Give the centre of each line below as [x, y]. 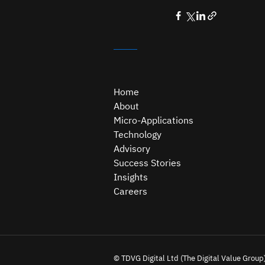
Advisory [132, 148]
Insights [131, 177]
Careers [130, 191]
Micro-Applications [153, 120]
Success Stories [147, 163]
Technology [138, 134]
